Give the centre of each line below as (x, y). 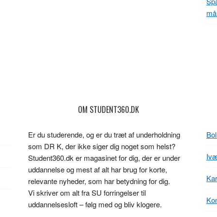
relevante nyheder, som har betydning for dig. (99, 181)
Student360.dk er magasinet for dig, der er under (104, 158)
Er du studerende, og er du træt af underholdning (104, 134)
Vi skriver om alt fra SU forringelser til (87, 193)
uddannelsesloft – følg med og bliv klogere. (95, 204)
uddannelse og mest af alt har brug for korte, (98, 169)
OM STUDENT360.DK (108, 109)
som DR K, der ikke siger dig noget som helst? (102, 146)
